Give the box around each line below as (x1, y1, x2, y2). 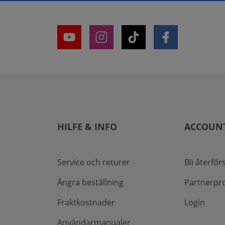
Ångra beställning (57, 177, 124, 188)
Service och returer (57, 157, 130, 168)
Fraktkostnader (57, 197, 115, 208)
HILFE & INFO (57, 121, 117, 133)
